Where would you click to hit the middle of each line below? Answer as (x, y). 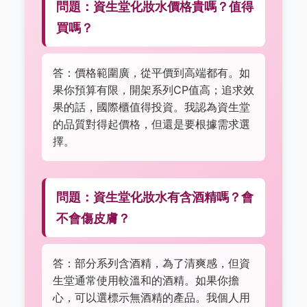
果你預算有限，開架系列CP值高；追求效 (153, 90)
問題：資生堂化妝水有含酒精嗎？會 (155, 197)
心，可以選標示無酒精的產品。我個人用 (151, 298)
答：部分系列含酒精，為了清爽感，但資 (151, 263)
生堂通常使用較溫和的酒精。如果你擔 (146, 281)
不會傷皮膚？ (93, 219)
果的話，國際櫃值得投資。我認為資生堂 (151, 107)
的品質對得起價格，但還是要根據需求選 (151, 124)
